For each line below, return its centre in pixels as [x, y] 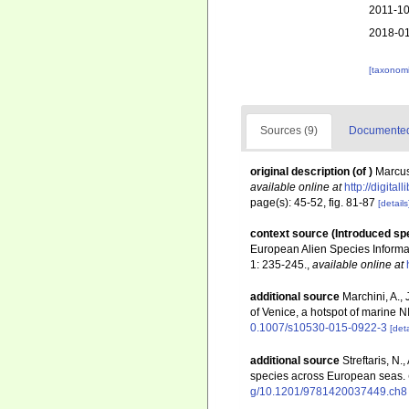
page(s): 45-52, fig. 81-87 [314, 203]
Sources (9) [289, 131]
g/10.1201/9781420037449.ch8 [329, 391]
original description [300, 172]
